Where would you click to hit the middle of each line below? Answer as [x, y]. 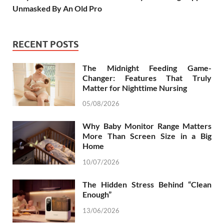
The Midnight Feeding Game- [147, 67]
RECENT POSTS [45, 44]
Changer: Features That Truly [147, 77]
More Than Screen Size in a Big [147, 136]
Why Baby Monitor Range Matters [147, 126]
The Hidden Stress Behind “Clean [147, 184]
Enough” [97, 194]
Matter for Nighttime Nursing [135, 87]
